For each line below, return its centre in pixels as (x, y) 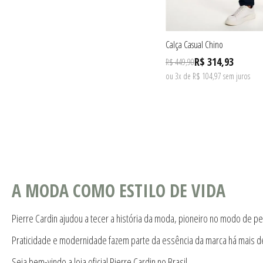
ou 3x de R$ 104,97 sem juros (208, 76)
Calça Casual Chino (194, 44)
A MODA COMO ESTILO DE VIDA (119, 190)
